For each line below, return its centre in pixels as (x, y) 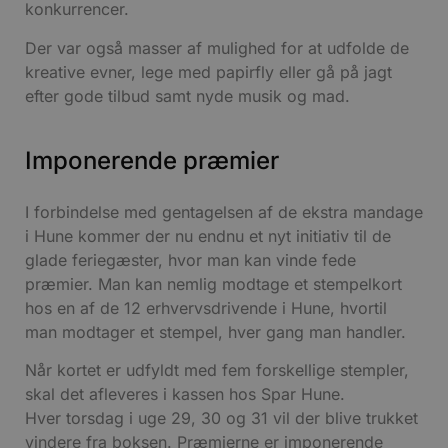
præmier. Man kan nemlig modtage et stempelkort (213, 283)
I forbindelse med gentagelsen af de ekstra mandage (224, 211)
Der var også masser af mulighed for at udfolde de (217, 47)
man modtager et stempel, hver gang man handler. (215, 331)
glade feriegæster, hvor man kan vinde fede (190, 259)
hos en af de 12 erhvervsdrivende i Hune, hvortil (206, 307)
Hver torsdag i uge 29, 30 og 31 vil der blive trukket (221, 418)
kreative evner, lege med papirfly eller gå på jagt (208, 71)
